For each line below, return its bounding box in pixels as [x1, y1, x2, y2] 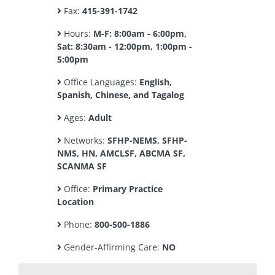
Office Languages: [61, 76, 139, 88]
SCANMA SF [57, 160, 107, 172]
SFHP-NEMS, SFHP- [107, 134, 187, 146]
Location [57, 196, 94, 207]
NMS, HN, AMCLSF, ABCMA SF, [57, 147, 185, 159]
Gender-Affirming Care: [61, 241, 162, 253]
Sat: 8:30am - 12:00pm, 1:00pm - [57, 41, 192, 52]
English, [139, 76, 172, 88]
